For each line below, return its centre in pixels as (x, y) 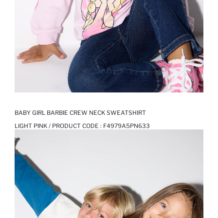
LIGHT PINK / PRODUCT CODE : (59, 126)
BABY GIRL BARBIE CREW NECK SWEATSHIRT (80, 113)
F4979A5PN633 (127, 126)
